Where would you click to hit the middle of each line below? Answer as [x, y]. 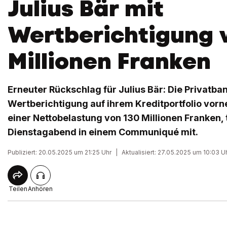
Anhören [40, 189]
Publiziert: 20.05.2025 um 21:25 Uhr [60, 152]
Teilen [18, 189]
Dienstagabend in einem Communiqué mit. [103, 132]
